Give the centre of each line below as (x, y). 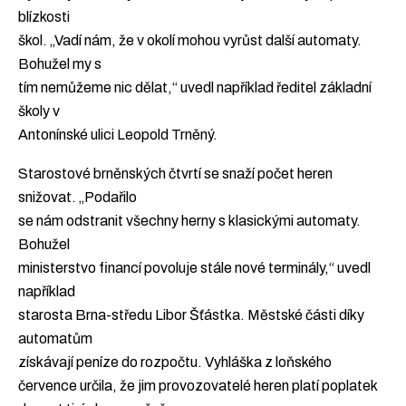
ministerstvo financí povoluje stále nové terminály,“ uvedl (194, 268)
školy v (39, 111)
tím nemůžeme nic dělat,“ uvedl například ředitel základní (195, 87)
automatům (55, 339)
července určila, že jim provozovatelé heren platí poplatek (198, 386)
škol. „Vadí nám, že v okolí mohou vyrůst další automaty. (190, 40)
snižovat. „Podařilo (77, 198)
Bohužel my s (60, 63)
